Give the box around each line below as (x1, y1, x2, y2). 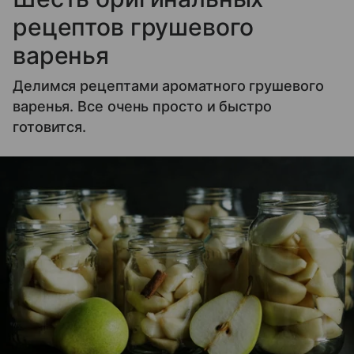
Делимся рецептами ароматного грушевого (13, 77, 324, 95)
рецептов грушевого (13, 13, 254, 42)
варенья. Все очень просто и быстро (13, 98, 272, 115)
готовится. (13, 119, 87, 136)
